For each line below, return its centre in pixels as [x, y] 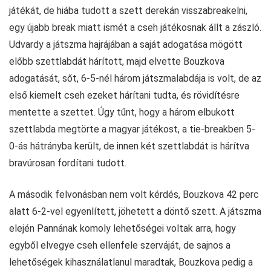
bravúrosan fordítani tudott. [68, 163]
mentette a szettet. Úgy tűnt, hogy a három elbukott [122, 113]
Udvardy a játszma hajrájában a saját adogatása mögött [126, 45]
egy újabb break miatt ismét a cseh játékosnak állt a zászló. [135, 28]
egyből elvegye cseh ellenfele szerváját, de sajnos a [120, 246]
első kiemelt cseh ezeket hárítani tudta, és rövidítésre [124, 96]
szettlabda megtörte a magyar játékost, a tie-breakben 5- [132, 129]
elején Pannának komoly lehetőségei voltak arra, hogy [122, 229]
